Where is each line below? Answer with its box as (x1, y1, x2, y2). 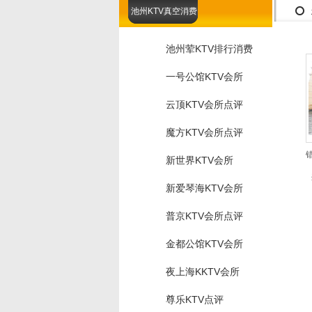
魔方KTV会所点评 (166, 127, 243, 138)
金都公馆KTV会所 (166, 238, 243, 249)
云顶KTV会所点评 (166, 99, 243, 110)
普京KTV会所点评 (166, 210, 243, 221)
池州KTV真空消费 (130, 6, 197, 16)
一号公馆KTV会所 (166, 71, 243, 82)
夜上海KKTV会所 (166, 266, 240, 277)
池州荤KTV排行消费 (166, 43, 253, 54)
